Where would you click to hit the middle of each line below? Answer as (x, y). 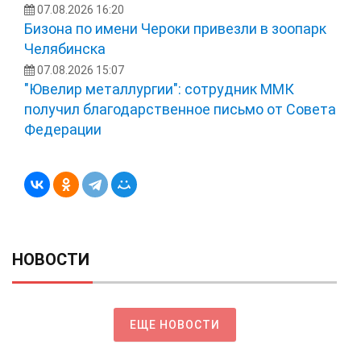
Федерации (63, 129)
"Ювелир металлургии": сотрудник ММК (159, 89)
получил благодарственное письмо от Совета (180, 109)
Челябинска (65, 48)
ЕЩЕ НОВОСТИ (174, 324)
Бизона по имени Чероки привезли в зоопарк (175, 28)
